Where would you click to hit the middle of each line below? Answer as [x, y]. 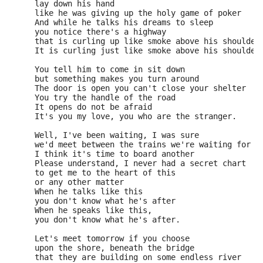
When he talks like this [79, 191]
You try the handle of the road [96, 97]
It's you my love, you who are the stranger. [126, 116]
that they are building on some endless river [129, 257]
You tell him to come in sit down [100, 69]
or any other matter [70, 182]
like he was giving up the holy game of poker [129, 13]
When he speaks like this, [84, 210]
